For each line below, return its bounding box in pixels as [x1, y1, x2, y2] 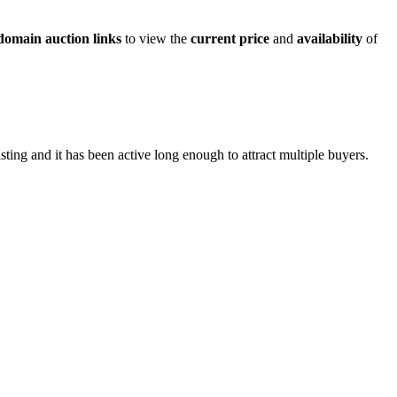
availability [297, 31, 362, 47]
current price [191, 31, 269, 47]
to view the [121, 31, 191, 47]
